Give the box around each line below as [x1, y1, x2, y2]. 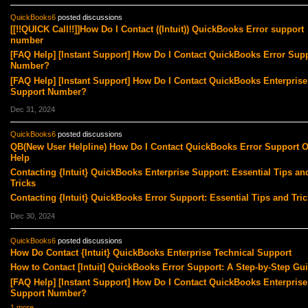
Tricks [10, 177, 36, 188]
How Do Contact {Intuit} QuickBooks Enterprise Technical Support [10, 247, 291, 258]
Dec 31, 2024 [10, 105, 55, 114]
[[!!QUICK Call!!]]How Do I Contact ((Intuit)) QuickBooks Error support [10, 23, 304, 34]
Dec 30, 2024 [10, 211, 55, 220]
